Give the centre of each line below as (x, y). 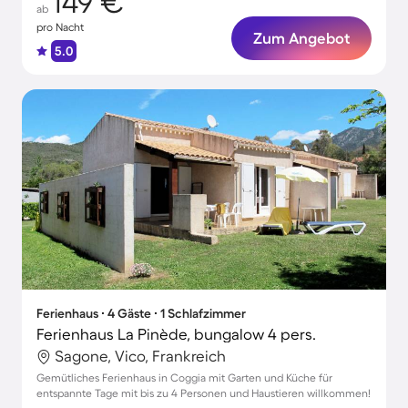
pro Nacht (60, 27)
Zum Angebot (301, 38)
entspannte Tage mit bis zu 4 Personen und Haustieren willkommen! (204, 393)
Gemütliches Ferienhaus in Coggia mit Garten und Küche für (184, 377)
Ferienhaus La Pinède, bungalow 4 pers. (176, 334)
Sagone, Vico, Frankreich (140, 356)
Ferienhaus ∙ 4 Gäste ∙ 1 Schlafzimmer (141, 313)
